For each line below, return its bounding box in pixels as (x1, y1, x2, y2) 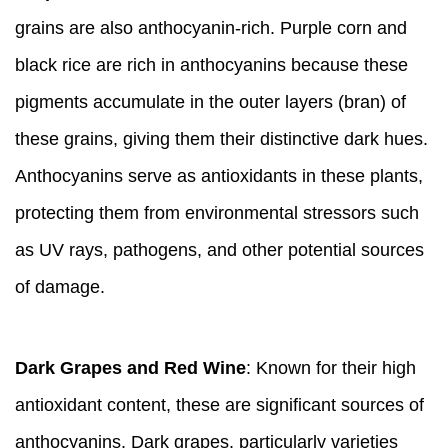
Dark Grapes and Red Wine (15, 357, 246, 378)
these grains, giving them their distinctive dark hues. (15, 128, 428, 149)
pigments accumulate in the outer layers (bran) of (15, 91, 406, 112)
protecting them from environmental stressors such (15, 202, 419, 223)
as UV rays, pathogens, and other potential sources (15, 239, 424, 260)
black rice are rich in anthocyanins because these (15, 54, 408, 75)
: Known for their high (246, 357, 416, 378)
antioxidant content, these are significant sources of (15, 394, 424, 415)
